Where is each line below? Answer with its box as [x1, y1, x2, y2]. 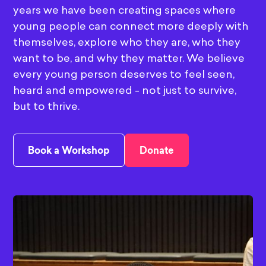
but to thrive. [13, 100, 80, 113]
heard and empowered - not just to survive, [13, 84, 237, 97]
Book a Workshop [28, 146, 110, 156]
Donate [140, 146, 175, 156]
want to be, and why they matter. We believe [13, 52, 245, 65]
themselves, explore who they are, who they [13, 36, 241, 49]
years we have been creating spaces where [13, 4, 236, 17]
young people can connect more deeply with [13, 20, 249, 33]
